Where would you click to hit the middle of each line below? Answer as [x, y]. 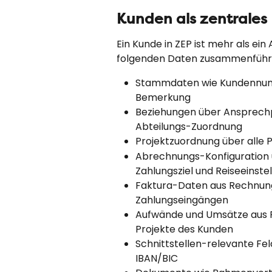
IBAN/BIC [157, 258]
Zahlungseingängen [182, 200]
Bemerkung [163, 98]
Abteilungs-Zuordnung [189, 127]
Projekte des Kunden [184, 229]
